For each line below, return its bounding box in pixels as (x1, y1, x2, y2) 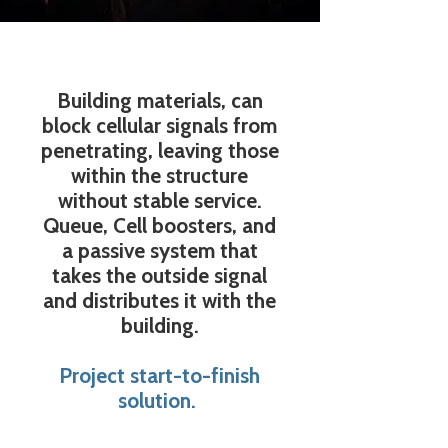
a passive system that (61, 238, 258, 263)
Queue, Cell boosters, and (43, 213, 276, 238)
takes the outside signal (52, 263, 267, 288)
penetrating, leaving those (40, 138, 279, 163)
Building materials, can (56, 88, 263, 113)
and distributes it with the (43, 288, 276, 313)
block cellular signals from (42, 113, 277, 138)
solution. (118, 388, 201, 413)
